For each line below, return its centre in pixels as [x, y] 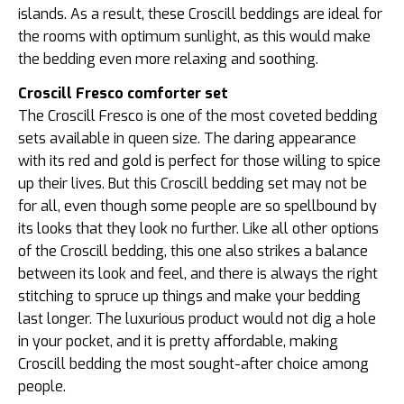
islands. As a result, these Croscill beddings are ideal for [200, 14]
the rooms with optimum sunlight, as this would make [194, 37]
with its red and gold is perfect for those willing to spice [199, 161]
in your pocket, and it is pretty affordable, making [178, 342]
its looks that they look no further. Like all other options [198, 229]
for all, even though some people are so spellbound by [197, 207]
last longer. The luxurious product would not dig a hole [197, 319]
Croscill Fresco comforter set [123, 94]
